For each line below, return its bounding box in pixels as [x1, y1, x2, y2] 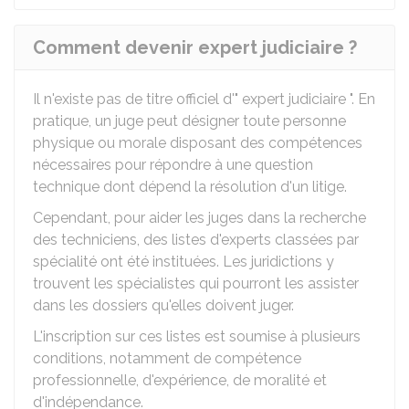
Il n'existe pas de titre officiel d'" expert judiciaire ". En [33, 90, 375, 108]
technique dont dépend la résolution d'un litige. [33, 178, 347, 195]
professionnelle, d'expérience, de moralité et [33, 372, 327, 389]
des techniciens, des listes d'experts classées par [33, 231, 359, 248]
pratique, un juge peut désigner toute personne [33, 112, 346, 130]
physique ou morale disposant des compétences [33, 134, 362, 152]
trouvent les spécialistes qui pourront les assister [33, 275, 359, 292]
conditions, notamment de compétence [33, 350, 301, 367]
